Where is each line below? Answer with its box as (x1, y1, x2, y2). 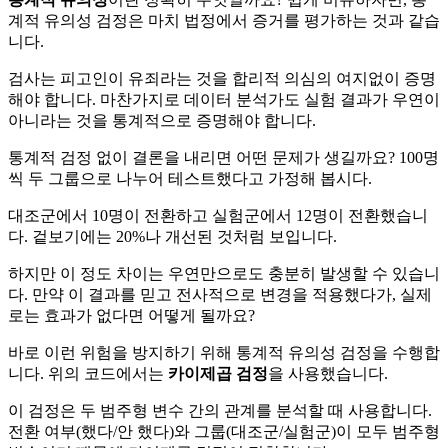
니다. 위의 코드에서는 (8, 365, 168, 383)
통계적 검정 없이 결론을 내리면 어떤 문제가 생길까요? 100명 (8, 149, 439, 167)
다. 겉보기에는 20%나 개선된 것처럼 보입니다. (8, 228, 337, 246)
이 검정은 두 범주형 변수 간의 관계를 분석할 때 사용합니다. (8, 402, 432, 420)
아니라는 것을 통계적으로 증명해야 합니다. (8, 112, 316, 130)
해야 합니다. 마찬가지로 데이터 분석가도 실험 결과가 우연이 (8, 91, 440, 109)
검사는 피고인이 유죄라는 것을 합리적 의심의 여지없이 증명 (8, 70, 436, 88)
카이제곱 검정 (168, 365, 268, 383)
